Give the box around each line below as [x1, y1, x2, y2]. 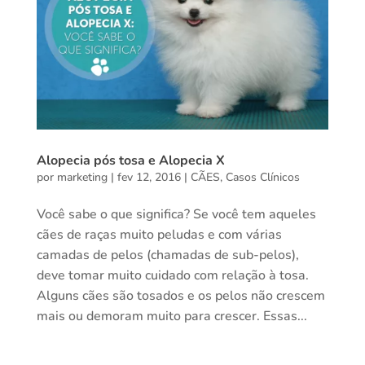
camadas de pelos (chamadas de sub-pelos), [36, 246, 299, 265]
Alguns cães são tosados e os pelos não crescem [36, 287, 325, 306]
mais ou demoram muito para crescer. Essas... [36, 307, 307, 326]
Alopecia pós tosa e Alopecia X [36, 152, 225, 170]
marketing [56, 169, 108, 186]
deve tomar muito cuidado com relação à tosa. [36, 266, 309, 285]
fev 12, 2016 [117, 169, 181, 186]
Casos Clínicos [225, 169, 300, 186]
